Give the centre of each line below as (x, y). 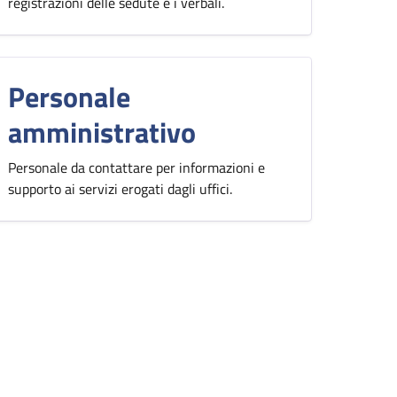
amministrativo (102, 132)
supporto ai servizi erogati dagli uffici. (120, 189)
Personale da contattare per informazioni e (136, 167)
